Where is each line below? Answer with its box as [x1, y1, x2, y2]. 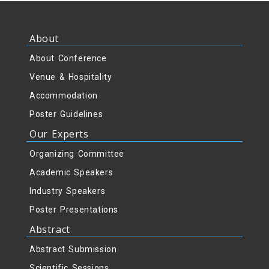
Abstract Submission [29, 244, 117, 255]
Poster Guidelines [29, 109, 103, 119]
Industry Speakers [29, 186, 106, 196]
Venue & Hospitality [29, 72, 112, 82]
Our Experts [29, 127, 89, 141]
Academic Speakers [29, 168, 113, 178]
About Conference [29, 53, 107, 64]
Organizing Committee [29, 149, 124, 159]
